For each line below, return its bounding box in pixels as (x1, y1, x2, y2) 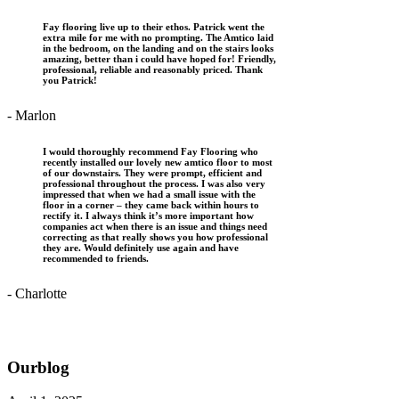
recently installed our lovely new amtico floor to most (43, 156, 273, 167)
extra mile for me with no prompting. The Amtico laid (43, 31, 273, 43)
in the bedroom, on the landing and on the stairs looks (43, 42, 273, 53)
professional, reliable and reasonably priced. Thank (43, 63, 263, 75)
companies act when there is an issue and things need (43, 220, 267, 232)
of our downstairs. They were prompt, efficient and (43, 167, 262, 178)
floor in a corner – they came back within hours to (43, 199, 259, 210)
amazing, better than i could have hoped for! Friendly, (43, 53, 276, 64)
